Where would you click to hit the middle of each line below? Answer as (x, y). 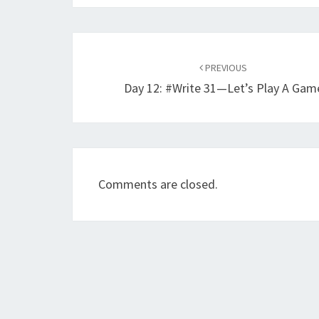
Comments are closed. (158, 184)
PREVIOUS (225, 68)
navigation (121, 70)
